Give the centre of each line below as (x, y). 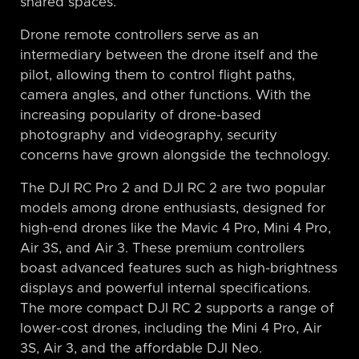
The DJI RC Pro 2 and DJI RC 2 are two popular (173, 189)
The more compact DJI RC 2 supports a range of (177, 309)
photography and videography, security (149, 136)
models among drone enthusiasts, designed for (173, 209)
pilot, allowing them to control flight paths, (157, 76)
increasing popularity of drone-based (141, 116)
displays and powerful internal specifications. (165, 289)
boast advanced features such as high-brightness (179, 269)
